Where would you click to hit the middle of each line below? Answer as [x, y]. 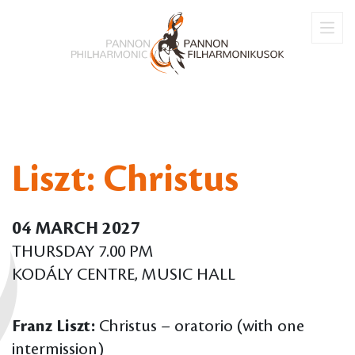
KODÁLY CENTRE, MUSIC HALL [124, 275]
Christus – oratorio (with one [200, 326]
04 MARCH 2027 [76, 228]
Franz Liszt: [53, 326]
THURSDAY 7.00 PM [83, 252]
